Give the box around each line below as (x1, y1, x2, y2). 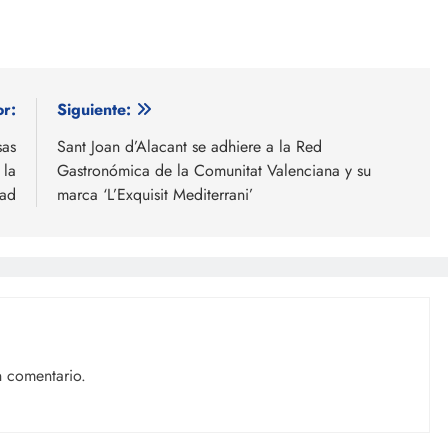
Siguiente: (57, 97, 131, 121)
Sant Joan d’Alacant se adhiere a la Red (57, 134, 322, 158)
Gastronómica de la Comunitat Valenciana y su (57, 158, 371, 182)
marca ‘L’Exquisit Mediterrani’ (57, 182, 253, 206)
